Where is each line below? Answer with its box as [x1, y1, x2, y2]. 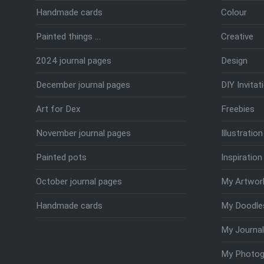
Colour [220, 6, 247, 18]
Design [220, 55, 247, 66]
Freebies [220, 103, 255, 114]
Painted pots [35, 151, 87, 163]
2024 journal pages [35, 55, 111, 66]
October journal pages [35, 176, 122, 187]
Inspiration [220, 151, 262, 163]
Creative [220, 31, 253, 42]
